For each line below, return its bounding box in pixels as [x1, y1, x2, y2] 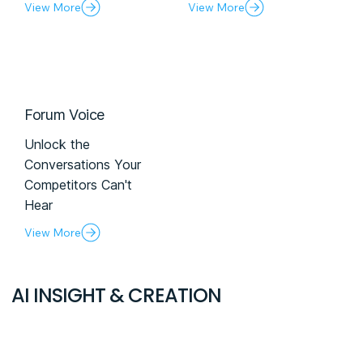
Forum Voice [24, 106, 105, 124]
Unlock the [24, 135, 91, 152]
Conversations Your [24, 156, 142, 173]
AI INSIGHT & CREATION [11, 281, 221, 309]
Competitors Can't [24, 176, 133, 193]
